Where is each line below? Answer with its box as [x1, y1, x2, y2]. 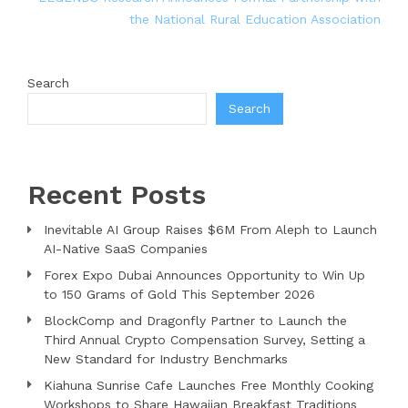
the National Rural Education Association [129, 11, 381, 26]
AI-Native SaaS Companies [44, 240, 208, 256]
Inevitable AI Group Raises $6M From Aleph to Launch [44, 221, 377, 237]
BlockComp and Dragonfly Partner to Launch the [44, 312, 347, 328]
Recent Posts [27, 178, 206, 210]
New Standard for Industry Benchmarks [44, 351, 288, 366]
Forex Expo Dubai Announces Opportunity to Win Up [44, 267, 365, 282]
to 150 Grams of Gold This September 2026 [44, 286, 315, 301]
